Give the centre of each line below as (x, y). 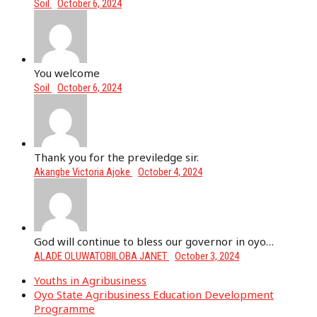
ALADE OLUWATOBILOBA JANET (102, 257)
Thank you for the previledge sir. (116, 157)
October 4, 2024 (170, 172)
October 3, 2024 (207, 257)
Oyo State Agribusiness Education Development (154, 295)
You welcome (67, 73)
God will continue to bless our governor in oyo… (154, 242)
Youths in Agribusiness (90, 281)
